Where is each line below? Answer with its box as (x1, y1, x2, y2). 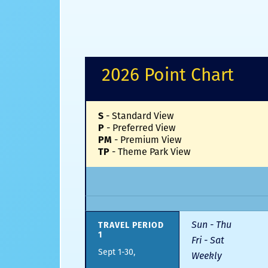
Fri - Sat (191, 234, 224, 246)
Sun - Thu (191, 219, 232, 231)
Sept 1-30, (98, 247, 135, 258)
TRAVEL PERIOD (98, 220, 164, 231)
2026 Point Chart (102, 64, 234, 86)
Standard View (112, 110, 173, 122)
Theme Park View (118, 146, 190, 158)
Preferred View (112, 122, 175, 134)
